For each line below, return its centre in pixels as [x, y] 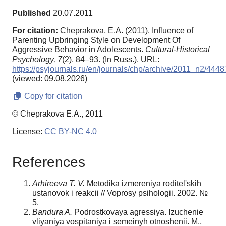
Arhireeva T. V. [59, 183]
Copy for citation [52, 96]
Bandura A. [52, 212]
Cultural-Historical [178, 50]
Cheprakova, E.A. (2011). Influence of [127, 31]
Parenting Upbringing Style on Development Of [96, 40]
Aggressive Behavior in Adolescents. [79, 50]
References [49, 162]
